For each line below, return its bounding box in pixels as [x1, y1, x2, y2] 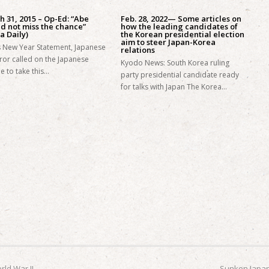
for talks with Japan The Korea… [120, 82, 227, 92]
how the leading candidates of [120, 21, 238, 32]
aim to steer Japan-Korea [120, 37, 216, 47]
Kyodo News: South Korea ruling [120, 58, 229, 68]
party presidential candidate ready [120, 70, 239, 80]
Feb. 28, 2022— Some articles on [120, 13, 241, 24]
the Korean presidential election [120, 29, 244, 40]
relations [120, 44, 155, 55]
